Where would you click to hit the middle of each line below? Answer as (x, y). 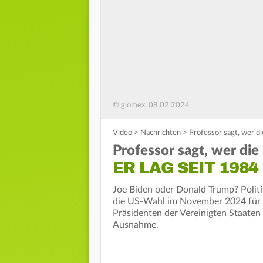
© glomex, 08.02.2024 (151, 106)
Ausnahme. (136, 225)
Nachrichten (161, 133)
